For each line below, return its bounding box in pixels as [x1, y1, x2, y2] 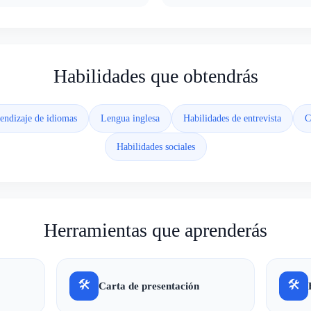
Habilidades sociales [116, 142, 195, 152]
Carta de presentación [99, 280, 199, 292]
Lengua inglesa [100, 113, 160, 124]
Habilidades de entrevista [183, 113, 281, 124]
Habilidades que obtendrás [53, 65, 258, 87]
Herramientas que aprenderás [44, 219, 267, 241]
